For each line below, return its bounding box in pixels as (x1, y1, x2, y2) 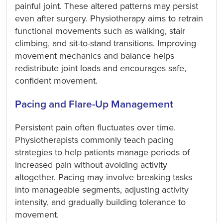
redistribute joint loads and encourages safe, (15, 62, 187, 74)
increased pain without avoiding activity (15, 159, 168, 170)
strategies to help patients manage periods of (15, 146, 190, 158)
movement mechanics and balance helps (15, 50, 175, 61)
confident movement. (15, 75, 98, 86)
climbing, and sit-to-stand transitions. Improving (15, 37, 197, 49)
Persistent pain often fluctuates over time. (15, 121, 176, 133)
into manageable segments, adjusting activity (15, 184, 189, 195)
